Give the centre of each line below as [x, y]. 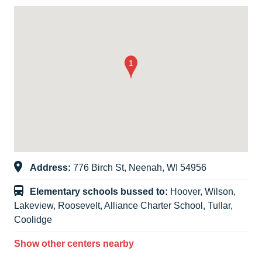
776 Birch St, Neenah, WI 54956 [140, 168]
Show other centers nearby [74, 244]
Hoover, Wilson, [203, 192]
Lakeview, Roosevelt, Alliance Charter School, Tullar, [123, 206]
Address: [51, 168]
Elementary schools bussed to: [100, 192]
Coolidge [33, 220]
